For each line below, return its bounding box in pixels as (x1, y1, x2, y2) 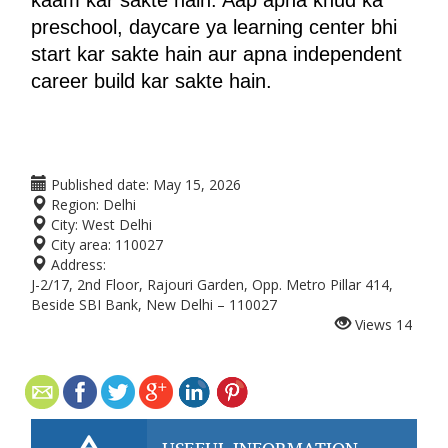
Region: (47, 195, 99, 214)
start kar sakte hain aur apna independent (31, 43, 402, 65)
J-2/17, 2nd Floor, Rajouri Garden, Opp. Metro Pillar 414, (31, 275, 393, 294)
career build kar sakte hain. (31, 70, 272, 92)
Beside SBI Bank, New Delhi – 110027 (31, 295, 277, 314)
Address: (47, 255, 106, 274)
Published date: (47, 175, 149, 194)
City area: (47, 235, 111, 254)
